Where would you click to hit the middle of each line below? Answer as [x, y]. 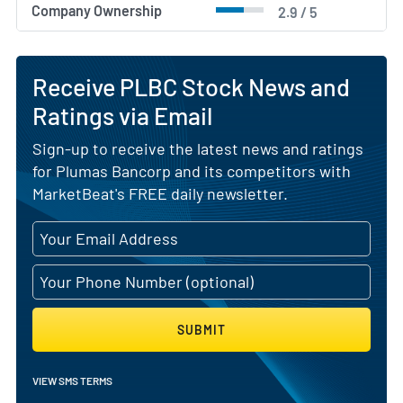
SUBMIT [201, 329]
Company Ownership [97, 11]
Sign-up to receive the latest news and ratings [198, 148]
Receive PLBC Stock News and [191, 86]
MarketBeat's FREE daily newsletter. [160, 193]
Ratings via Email [122, 115]
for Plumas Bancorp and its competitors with [192, 170]
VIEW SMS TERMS [72, 380]
